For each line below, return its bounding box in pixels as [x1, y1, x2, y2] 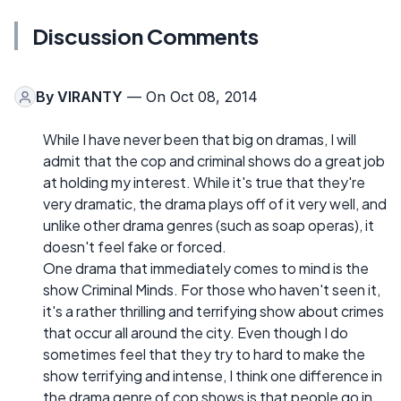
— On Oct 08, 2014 [123, 88, 258, 107]
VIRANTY [57, 88, 123, 107]
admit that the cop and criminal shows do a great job [43, 151, 385, 171]
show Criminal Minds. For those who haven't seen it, [43, 280, 380, 300]
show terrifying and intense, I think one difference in [43, 366, 382, 386]
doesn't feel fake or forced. [43, 237, 226, 257]
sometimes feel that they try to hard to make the [43, 345, 365, 364]
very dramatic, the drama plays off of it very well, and [43, 194, 387, 214]
